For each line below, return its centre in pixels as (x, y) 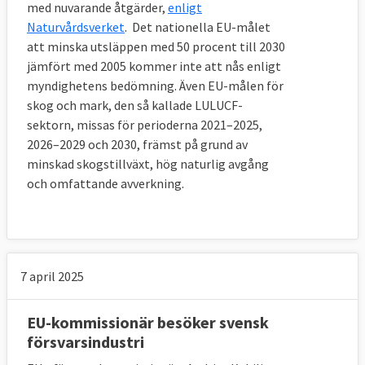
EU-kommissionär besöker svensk (148, 323)
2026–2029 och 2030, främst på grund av (137, 145)
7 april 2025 (52, 277)
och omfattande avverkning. (106, 184)
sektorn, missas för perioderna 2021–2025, (145, 125)
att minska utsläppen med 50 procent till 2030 (156, 47)
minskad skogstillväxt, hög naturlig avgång (148, 164)
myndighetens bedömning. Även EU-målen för (155, 86)
